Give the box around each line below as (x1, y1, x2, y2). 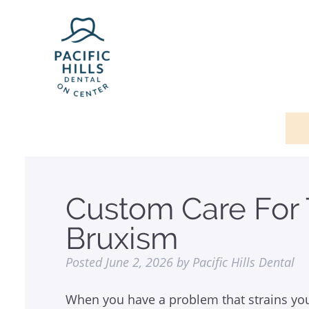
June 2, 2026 (106, 254, 174, 270)
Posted (66, 254, 106, 270)
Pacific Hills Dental (192, 254, 295, 270)
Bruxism (66, 221, 179, 256)
